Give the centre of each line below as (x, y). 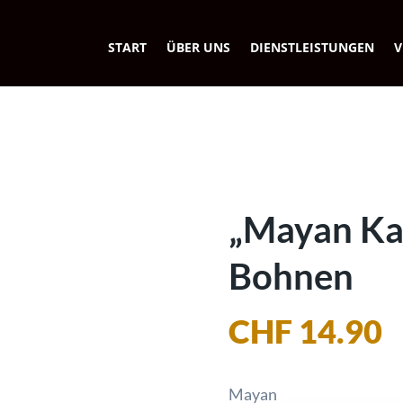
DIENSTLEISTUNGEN (312, 47)
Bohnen (291, 276)
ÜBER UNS (198, 47)
